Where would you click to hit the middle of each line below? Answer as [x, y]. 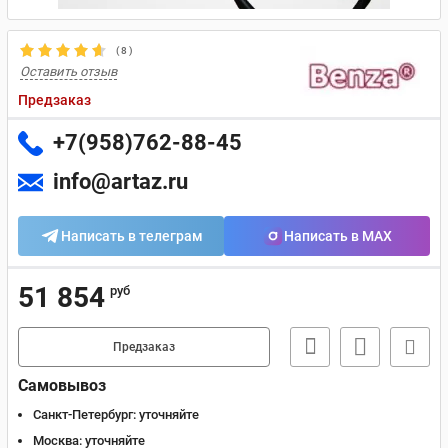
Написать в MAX [338, 236]
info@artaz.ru [120, 181]
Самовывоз [62, 385]
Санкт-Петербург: [84, 414]
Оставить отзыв [68, 71]
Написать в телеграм [132, 236]
